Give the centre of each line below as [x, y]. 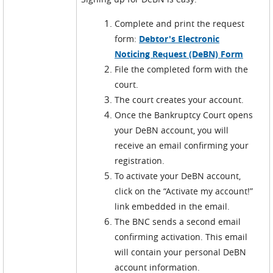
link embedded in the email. [172, 206]
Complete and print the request [180, 23]
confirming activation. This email [181, 237]
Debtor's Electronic [179, 39]
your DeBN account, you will [172, 130]
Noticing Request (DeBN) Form [179, 54]
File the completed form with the [182, 69]
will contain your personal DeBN [181, 252]
